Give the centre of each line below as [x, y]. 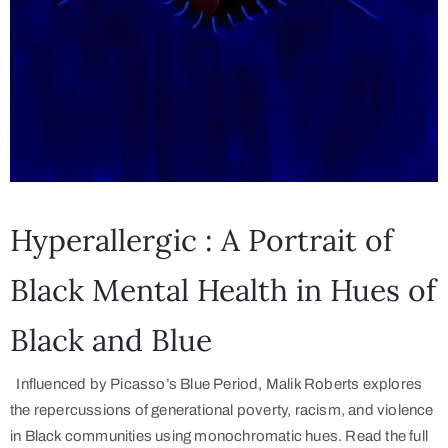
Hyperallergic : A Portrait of [201, 240]
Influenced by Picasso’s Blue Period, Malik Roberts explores [216, 384]
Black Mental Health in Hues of [223, 290]
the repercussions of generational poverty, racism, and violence [222, 410]
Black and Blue [111, 340]
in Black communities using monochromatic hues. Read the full [219, 436]
